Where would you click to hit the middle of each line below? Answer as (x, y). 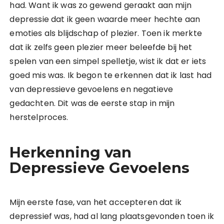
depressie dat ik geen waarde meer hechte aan (105, 19)
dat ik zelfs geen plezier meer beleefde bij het (101, 47)
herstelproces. (39, 117)
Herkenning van (71, 152)
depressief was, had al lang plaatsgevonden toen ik (112, 216)
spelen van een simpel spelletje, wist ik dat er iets (108, 61)
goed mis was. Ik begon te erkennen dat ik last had (110, 75)
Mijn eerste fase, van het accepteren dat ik (95, 202)
